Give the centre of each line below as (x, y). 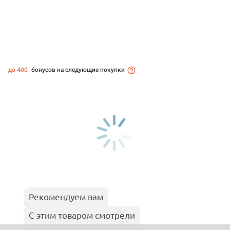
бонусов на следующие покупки (77, 70)
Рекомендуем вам (66, 197)
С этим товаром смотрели (82, 215)
